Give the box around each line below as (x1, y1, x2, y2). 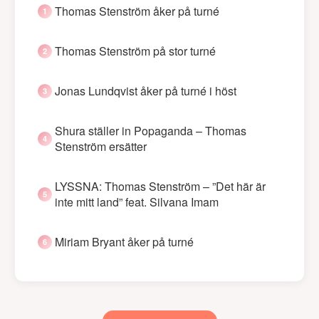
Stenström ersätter (55, 137, 147, 155)
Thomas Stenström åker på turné (55, 2, 219, 19)
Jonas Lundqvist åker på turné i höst (55, 82, 236, 99)
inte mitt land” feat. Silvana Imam (55, 193, 219, 210)
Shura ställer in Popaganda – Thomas (55, 122, 246, 139)
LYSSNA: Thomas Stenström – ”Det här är (55, 177, 266, 194)
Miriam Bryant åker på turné (55, 233, 194, 250)
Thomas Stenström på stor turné (55, 42, 216, 59)
